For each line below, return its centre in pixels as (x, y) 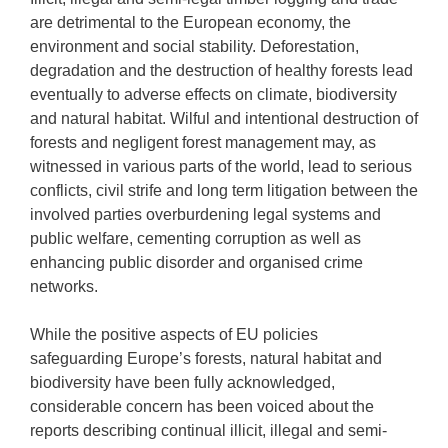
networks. (64, 286)
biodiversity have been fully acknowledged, (182, 382)
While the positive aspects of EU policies (174, 334)
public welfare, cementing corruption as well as (195, 238)
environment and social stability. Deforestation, (194, 46)
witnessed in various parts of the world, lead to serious (221, 166)
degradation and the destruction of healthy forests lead (221, 70)
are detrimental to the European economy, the (190, 22)
